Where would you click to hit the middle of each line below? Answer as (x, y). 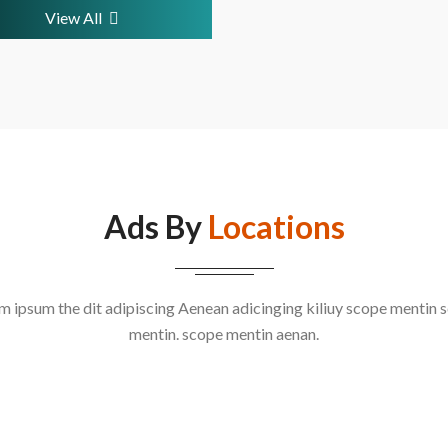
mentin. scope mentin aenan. (224, 333)
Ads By (155, 226)
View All (73, 17)
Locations (276, 226)
